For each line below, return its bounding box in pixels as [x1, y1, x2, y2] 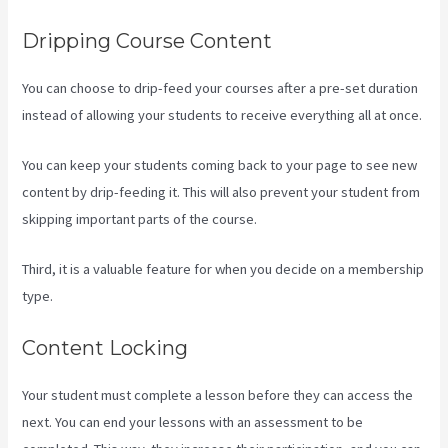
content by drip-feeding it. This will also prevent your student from [22, 183, 421, 202]
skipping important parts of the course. [22, 210, 258, 229]
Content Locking [22, 335, 189, 360]
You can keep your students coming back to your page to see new [22, 156, 418, 175]
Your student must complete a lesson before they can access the [22, 385, 414, 404]
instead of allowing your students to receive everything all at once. [22, 105, 423, 124]
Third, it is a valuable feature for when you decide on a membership [22, 260, 425, 279]
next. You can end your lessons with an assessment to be [22, 412, 364, 431]
